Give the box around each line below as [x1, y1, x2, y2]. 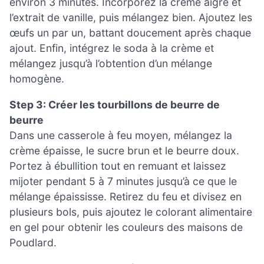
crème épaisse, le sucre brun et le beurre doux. [9, 144, 239, 157]
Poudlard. [9, 236, 57, 249]
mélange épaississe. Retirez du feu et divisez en [9, 190, 242, 203]
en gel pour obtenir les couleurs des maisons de [9, 220, 243, 233]
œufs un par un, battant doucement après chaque [9, 27, 251, 39]
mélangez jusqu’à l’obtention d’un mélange [9, 57, 212, 70]
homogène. [9, 72, 64, 85]
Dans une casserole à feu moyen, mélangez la [9, 128, 232, 141]
